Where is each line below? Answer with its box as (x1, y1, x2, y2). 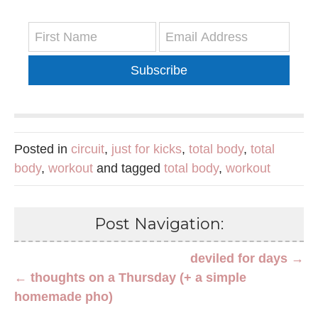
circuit (71, 142, 104, 157)
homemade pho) (14, 290, 113, 305)
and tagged (93, 161, 164, 176)
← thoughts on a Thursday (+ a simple (14, 270, 246, 285)
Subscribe (131, 62, 187, 77)
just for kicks (111, 142, 182, 157)
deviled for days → (190, 251, 304, 266)
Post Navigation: (94, 214, 224, 234)
